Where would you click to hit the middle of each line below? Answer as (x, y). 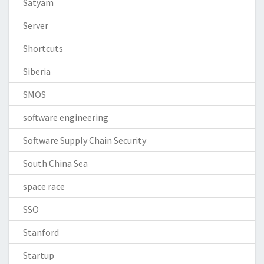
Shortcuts (43, 48)
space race (44, 186)
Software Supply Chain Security (85, 140)
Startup (39, 255)
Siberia (37, 71)
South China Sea (55, 163)
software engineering (66, 117)
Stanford (41, 232)
